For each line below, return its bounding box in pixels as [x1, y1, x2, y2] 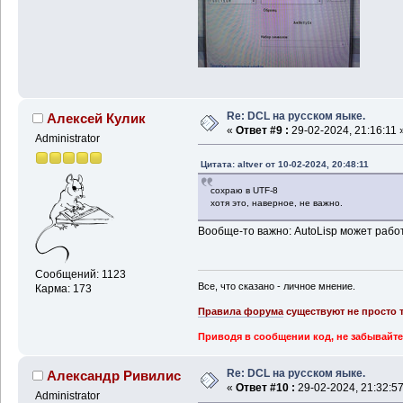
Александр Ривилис [47, 368, 182, 384]
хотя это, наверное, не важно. [210, 197, 343, 208]
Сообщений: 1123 [34, 268, 126, 282]
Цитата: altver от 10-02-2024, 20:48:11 [200, 158, 369, 169]
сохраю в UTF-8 [210, 184, 278, 195]
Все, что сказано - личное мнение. [197, 281, 355, 292]
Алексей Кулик [47, 110, 147, 126]
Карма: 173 [34, 282, 92, 296]
